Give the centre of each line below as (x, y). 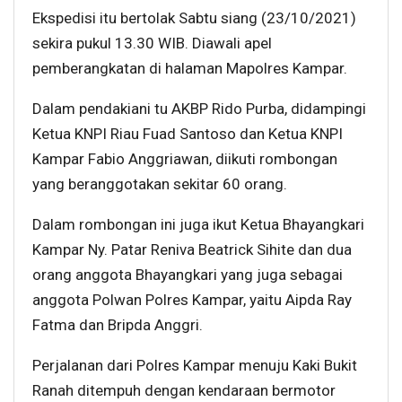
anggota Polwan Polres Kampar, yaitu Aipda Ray (192, 300)
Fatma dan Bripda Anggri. (118, 325)
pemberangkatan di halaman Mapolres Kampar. (190, 69)
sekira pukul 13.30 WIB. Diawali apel (152, 44)
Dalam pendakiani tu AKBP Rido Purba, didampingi (199, 109)
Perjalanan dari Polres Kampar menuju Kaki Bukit (195, 366)
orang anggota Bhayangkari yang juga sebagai (188, 275)
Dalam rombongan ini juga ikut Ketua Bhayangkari (198, 225)
